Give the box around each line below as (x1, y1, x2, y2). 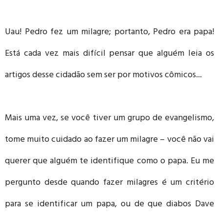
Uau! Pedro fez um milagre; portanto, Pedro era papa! (5, 24, 214, 41)
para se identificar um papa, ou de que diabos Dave (5, 196, 214, 213)
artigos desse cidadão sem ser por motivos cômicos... (5, 67, 202, 84)
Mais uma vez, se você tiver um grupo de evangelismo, (5, 110, 214, 127)
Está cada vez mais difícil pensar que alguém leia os (5, 45, 214, 63)
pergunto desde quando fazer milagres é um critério (5, 175, 214, 192)
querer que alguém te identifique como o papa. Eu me (5, 153, 214, 170)
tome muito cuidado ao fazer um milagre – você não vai (5, 131, 214, 149)
